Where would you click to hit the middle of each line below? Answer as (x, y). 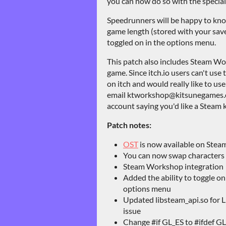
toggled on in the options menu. (161, 42)
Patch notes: (129, 125)
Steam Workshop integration (173, 166)
